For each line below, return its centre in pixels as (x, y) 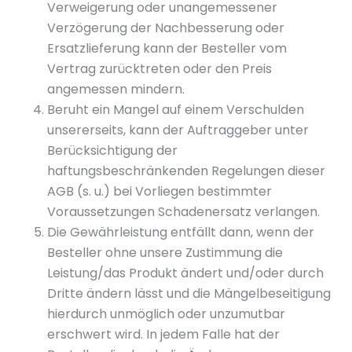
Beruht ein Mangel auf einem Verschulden (176, 110)
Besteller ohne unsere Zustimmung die (165, 253)
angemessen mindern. (116, 89)
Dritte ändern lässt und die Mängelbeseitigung (189, 293)
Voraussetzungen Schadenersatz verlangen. (183, 212)
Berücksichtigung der (112, 150)
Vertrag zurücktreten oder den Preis (159, 69)
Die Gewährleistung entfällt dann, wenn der (181, 232)
